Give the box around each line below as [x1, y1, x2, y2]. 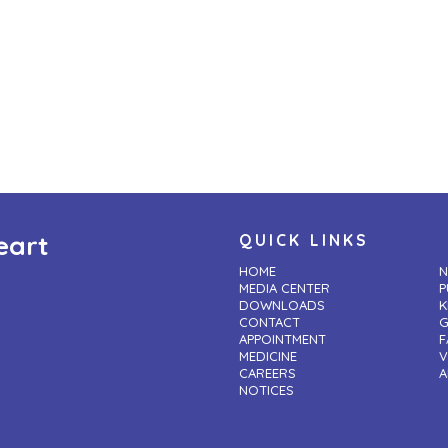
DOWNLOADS [239, 297, 325, 314]
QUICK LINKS [239, 230, 370, 251]
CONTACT [239, 314, 300, 331]
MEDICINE [239, 348, 297, 365]
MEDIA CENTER [239, 280, 330, 297]
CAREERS [239, 365, 296, 382]
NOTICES [239, 382, 294, 399]
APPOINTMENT [239, 331, 326, 348]
